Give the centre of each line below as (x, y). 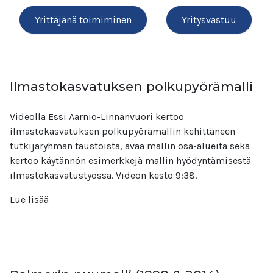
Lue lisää (29, 200)
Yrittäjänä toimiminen (83, 20)
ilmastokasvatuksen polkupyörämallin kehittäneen (122, 131)
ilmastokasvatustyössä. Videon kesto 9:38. (103, 175)
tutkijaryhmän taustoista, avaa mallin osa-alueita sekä (130, 146)
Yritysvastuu (209, 20)
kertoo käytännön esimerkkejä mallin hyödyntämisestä (130, 161)
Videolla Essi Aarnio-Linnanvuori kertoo (97, 117)
